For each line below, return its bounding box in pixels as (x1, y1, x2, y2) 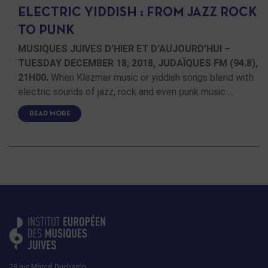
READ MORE (29, 111, 71, 117)
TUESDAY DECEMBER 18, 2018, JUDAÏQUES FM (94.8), (18, 57, 258, 69)
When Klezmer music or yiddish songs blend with (48, 72, 254, 84)
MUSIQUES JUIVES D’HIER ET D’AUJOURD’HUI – (18, 43, 230, 55)
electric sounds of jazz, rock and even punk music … (18, 86, 234, 98)
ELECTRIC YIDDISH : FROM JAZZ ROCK (18, 7, 257, 19)
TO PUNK (18, 25, 75, 37)
